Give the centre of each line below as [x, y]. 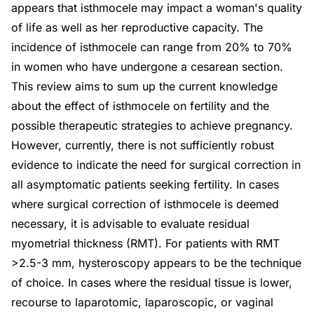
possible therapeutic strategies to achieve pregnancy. [152, 125]
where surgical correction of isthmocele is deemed [145, 204]
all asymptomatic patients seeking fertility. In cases [145, 184]
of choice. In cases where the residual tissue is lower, [152, 282]
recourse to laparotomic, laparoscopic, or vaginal [142, 302]
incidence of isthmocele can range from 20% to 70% [152, 47]
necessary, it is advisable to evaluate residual [130, 224]
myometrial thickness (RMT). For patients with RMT [145, 243]
